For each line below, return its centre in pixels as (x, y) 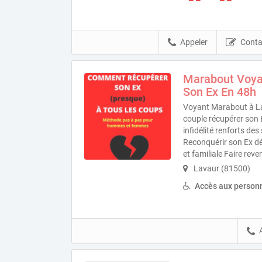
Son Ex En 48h (220, 92)
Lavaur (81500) (221, 169)
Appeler (194, 42)
